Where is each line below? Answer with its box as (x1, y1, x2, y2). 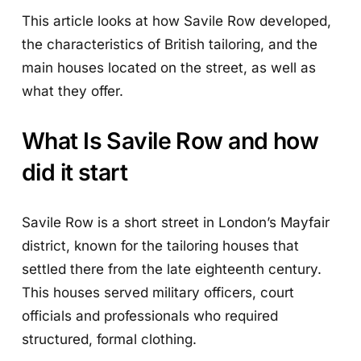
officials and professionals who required (22, 307, 279, 325)
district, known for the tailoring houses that (22, 237, 300, 255)
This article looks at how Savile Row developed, (22, 11, 332, 29)
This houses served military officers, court (22, 284, 295, 301)
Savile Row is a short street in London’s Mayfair (22, 214, 330, 231)
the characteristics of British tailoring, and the (22, 35, 318, 52)
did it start (22, 157, 128, 186)
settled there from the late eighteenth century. (22, 260, 322, 278)
